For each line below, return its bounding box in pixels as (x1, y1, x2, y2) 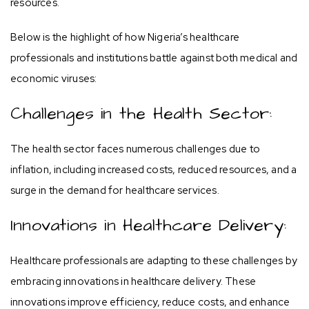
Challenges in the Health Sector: (10, 101, 272, 126)
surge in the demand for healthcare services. (10, 183, 219, 197)
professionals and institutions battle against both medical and (10, 50, 298, 65)
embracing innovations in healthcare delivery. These (10, 274, 257, 288)
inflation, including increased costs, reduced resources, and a (10, 162, 297, 177)
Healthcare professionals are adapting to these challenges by (10, 253, 298, 268)
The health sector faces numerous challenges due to (10, 141, 261, 156)
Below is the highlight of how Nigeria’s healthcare (10, 30, 240, 44)
